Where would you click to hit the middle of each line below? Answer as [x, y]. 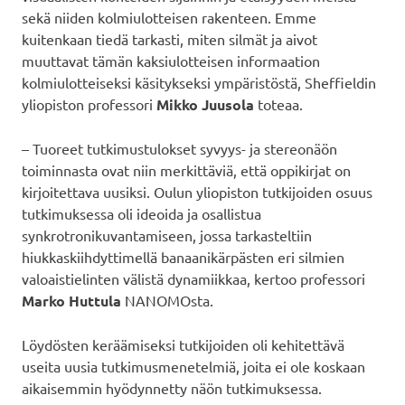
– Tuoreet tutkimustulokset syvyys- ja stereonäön [179, 148]
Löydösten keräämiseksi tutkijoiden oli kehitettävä [183, 344]
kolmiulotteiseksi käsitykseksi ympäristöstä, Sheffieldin [199, 82]
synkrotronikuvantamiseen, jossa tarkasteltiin [167, 235]
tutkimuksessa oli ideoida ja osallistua [141, 213]
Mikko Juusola [205, 104]
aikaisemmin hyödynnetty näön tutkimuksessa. [172, 387]
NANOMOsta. [167, 300]
